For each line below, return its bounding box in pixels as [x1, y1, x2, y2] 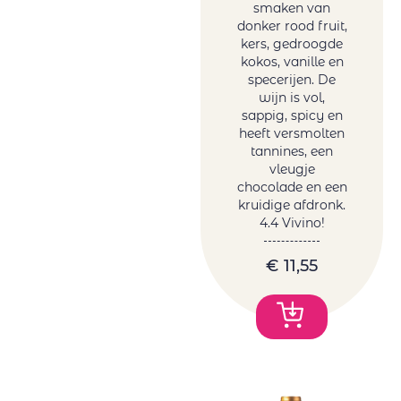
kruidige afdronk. [238, 197, 346, 214]
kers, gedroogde [241, 36, 343, 53]
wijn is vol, [259, 90, 325, 107]
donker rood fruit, [236, 18, 347, 35]
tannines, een [251, 143, 333, 160]
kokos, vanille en [240, 54, 344, 71]
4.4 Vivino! [259, 215, 325, 232]
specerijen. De [248, 72, 336, 89]
